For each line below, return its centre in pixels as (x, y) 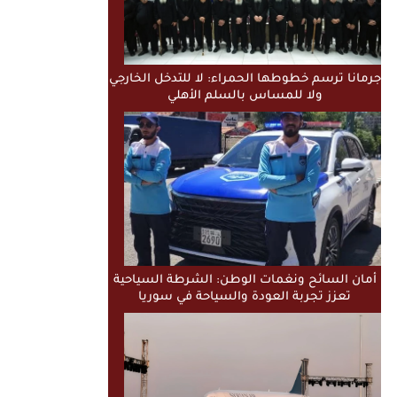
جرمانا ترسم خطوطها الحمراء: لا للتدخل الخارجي (245, 80)
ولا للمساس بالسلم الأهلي (245, 97)
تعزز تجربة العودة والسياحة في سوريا (245, 297)
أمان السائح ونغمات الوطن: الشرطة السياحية (245, 280)
